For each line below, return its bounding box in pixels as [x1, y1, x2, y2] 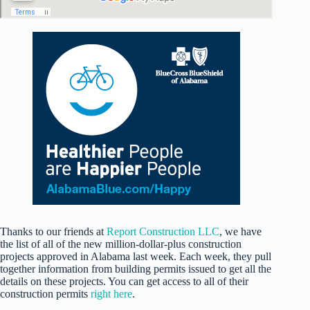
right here [91, 288, 132, 300]
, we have [219, 226, 262, 238]
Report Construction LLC [107, 226, 219, 238]
